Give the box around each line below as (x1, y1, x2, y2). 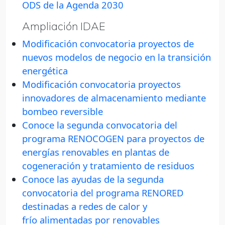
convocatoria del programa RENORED (22, 186, 183, 199)
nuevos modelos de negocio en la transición (22, 51, 211, 64)
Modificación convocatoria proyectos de (22, 37, 194, 50)
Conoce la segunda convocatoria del (22, 119, 177, 132)
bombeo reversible (22, 105, 103, 118)
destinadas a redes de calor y (22, 200, 147, 213)
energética (22, 64, 68, 77)
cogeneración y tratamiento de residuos (22, 159, 194, 172)
